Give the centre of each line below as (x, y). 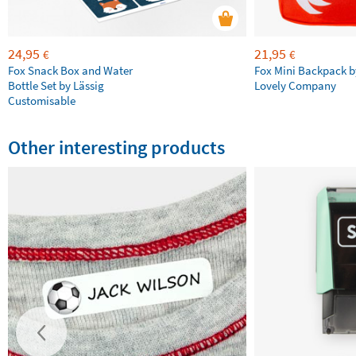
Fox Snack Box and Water (70, 70)
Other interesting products (116, 147)
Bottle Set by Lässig (56, 85)
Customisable (42, 101)
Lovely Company (295, 85)
